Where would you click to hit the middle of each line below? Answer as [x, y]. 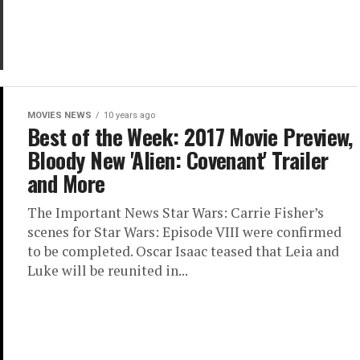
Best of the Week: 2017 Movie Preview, [190, 137]
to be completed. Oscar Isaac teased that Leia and [183, 251]
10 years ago [129, 115]
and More [66, 183]
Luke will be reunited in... [108, 270]
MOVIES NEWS [59, 115]
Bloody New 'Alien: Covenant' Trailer [178, 160]
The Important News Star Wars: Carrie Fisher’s [176, 213]
